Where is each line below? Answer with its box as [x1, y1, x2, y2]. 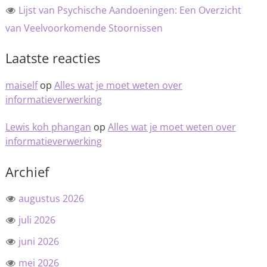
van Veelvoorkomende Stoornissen [5, 21, 163, 35]
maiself [5, 79, 38, 92]
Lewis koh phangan [5, 120, 91, 133]
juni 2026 [18, 235, 59, 248]
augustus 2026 [18, 192, 84, 205]
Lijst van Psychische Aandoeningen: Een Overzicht [18, 4, 241, 17]
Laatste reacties [5, 49, 100, 67]
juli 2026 [18, 213, 55, 226]
